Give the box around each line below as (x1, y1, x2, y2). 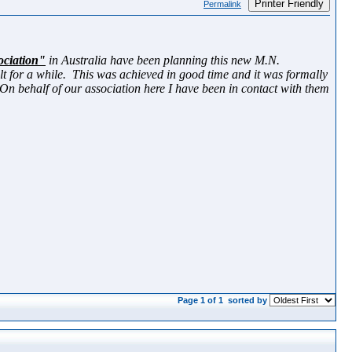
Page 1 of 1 (178, 295, 225, 305)
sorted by (225, 295, 269, 305)
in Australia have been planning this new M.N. (46, 53, 280, 67)
